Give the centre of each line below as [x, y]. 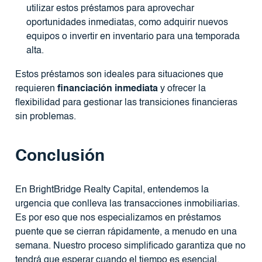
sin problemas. [45, 117]
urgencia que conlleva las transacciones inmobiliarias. [127, 204]
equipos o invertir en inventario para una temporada [133, 37]
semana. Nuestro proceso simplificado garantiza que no [130, 247]
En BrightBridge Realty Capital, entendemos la [112, 190]
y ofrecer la [182, 89]
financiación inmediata [107, 89]
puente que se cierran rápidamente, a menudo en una [126, 232]
